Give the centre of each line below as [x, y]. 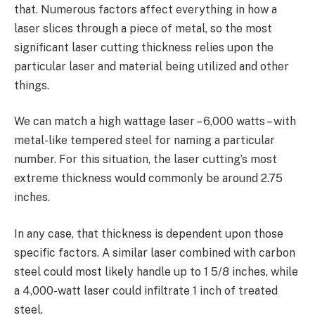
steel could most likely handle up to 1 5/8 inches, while [156, 271]
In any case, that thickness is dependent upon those [149, 233]
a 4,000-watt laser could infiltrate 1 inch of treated [146, 290]
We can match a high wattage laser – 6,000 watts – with [155, 122]
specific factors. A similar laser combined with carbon [155, 252]
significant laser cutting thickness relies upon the [144, 47]
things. [32, 85]
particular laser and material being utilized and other [152, 66]
